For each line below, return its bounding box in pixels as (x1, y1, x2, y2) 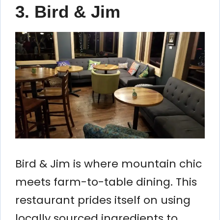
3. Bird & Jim (15, 1, 120, 21)
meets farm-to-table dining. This (15, 174, 197, 190)
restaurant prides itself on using (15, 192, 191, 208)
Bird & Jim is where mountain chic (15, 156, 202, 171)
